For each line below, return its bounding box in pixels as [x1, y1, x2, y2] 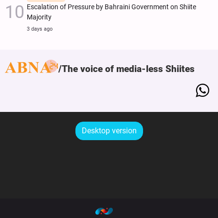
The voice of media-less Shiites [62, 63, 195, 74]
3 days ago [27, 25, 53, 32]
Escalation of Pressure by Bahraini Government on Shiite [27, 2, 196, 11]
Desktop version [81, 126, 137, 135]
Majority [27, 13, 52, 21]
